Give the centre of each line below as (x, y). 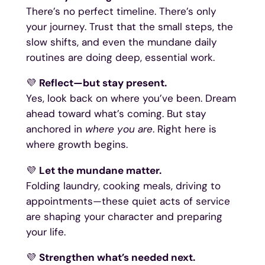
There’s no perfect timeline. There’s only (121, 12)
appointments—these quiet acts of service (128, 201)
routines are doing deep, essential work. (120, 58)
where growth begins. (77, 145)
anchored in (55, 129)
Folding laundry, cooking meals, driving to (123, 185)
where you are (119, 129)
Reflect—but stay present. (103, 83)
